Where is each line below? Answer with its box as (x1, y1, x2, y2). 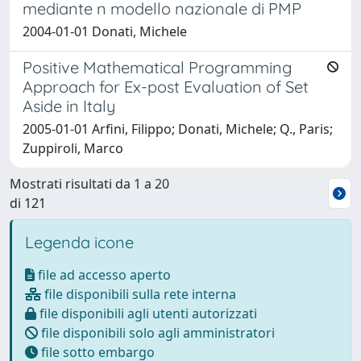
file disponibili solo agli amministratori (38, 324, 275, 342)
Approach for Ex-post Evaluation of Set (23, 77, 309, 97)
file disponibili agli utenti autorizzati (36, 305, 257, 322)
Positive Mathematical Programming (23, 57, 292, 77)
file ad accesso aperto (35, 266, 171, 284)
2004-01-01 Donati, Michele (23, 23, 187, 40)
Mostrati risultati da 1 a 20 (10, 175, 169, 193)
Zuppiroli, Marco (23, 139, 123, 157)
